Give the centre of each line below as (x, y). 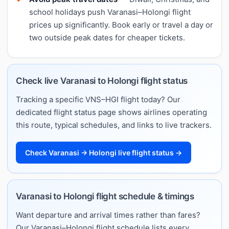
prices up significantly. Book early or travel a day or (121, 25)
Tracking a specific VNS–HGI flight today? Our (98, 99)
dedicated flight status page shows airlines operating (111, 112)
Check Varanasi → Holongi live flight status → (104, 152)
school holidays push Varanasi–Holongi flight (110, 12)
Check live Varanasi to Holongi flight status (102, 81)
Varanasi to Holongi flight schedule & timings (105, 196)
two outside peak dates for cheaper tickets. (107, 37)
